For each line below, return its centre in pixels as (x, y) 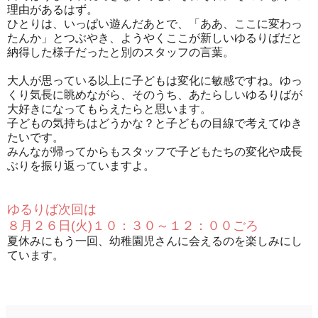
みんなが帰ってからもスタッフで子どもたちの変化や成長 (155, 151)
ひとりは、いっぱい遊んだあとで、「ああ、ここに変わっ (155, 23)
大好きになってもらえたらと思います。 (109, 109)
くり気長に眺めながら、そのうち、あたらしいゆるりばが (155, 94)
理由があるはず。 (53, 9)
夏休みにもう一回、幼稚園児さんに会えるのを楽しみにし (155, 241)
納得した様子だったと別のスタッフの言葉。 (121, 52)
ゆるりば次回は (52, 209)
